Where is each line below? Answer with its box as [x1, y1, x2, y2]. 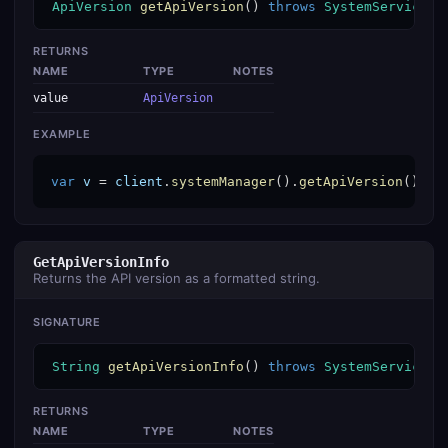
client [115, 174, 163, 189]
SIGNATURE [33, 315, 101, 329]
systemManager [171, 174, 275, 189]
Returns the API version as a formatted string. [33, 270, 320, 286]
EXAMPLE [33, 127, 91, 141]
